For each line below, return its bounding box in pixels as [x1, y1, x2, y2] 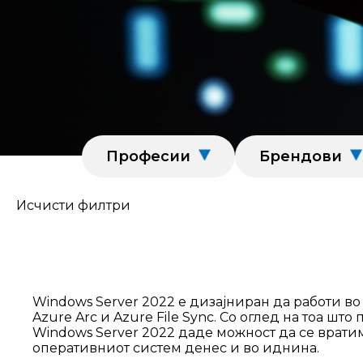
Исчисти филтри [16, 198, 130, 213]
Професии [106, 147, 190, 165]
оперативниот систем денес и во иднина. [32, 340, 319, 356]
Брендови [259, 147, 342, 165]
